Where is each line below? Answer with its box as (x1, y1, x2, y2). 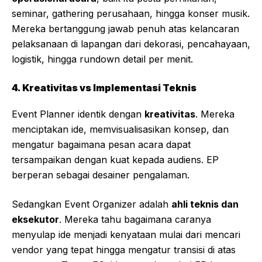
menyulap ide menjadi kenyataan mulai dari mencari (12, 229, 240, 241)
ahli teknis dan (171, 198, 239, 211)
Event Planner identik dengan (12, 108, 144, 120)
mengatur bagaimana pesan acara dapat (12, 139, 191, 151)
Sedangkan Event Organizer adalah (12, 198, 171, 211)
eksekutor (12, 213, 59, 226)
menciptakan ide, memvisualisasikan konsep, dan (12, 123, 229, 136)
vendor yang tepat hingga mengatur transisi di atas (12, 244, 236, 256)
